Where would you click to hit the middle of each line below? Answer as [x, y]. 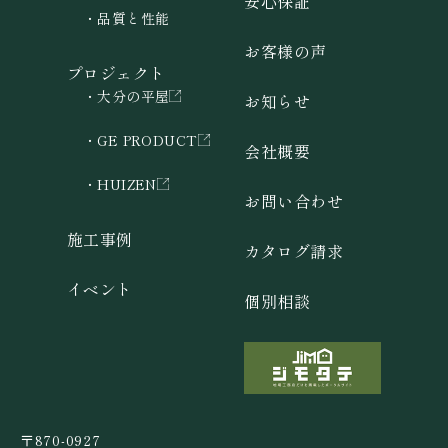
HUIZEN [127, 183]
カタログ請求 [294, 250]
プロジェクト [116, 72]
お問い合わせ [294, 200]
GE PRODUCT [147, 139]
